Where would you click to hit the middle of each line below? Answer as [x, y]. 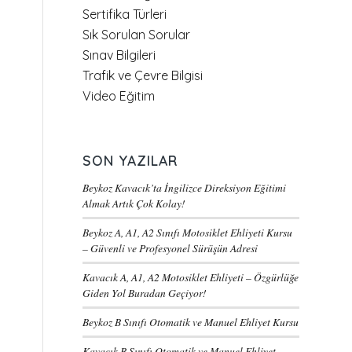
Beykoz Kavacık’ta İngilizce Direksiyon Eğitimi [185, 187]
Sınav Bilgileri [119, 55]
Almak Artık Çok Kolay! [134, 203]
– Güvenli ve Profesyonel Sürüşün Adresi [170, 248]
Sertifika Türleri [125, 14]
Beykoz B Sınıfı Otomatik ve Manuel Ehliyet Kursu [191, 322]
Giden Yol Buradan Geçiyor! [145, 293]
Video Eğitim [119, 96]
